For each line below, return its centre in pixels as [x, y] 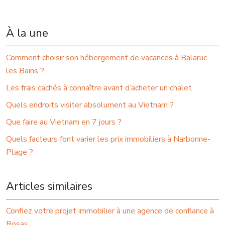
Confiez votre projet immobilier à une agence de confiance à [110, 211]
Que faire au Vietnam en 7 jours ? [64, 122]
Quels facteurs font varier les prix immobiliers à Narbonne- [108, 139]
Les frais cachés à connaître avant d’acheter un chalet [99, 88]
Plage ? [20, 152]
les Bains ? [25, 71]
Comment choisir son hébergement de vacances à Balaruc [106, 58]
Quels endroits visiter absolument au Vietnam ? [90, 105]
